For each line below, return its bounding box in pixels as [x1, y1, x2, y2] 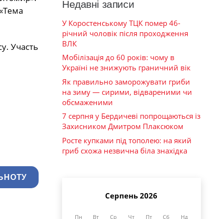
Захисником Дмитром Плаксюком [62, 121, 183, 131]
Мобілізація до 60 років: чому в [62, 52, 175, 63]
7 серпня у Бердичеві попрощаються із [62, 111, 200, 121]
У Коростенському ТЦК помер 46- [62, 18, 180, 28]
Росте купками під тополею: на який [62, 135, 192, 145]
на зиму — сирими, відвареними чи [62, 87, 192, 97]
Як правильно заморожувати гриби [62, 76, 190, 87]
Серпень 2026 [105, 191, 157, 201]
